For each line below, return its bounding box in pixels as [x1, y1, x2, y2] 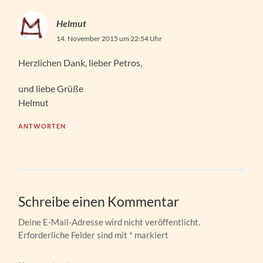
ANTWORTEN [18, 122, 66, 130]
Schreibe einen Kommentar [18, 193, 180, 210]
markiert [133, 229, 169, 240]
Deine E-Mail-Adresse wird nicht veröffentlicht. [18, 216, 201, 227]
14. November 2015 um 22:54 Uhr [56, 33, 163, 43]
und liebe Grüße [18, 82, 84, 94]
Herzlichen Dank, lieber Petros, [18, 56, 143, 68]
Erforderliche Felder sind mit [18, 229, 130, 240]
